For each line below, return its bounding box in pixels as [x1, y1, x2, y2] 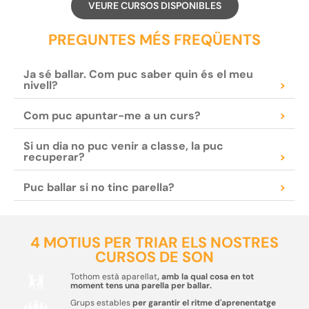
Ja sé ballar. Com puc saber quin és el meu [23, 67, 253, 82]
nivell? [23, 78, 58, 93]
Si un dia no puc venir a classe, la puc [23, 139, 223, 154]
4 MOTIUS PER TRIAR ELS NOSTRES [30, 233, 279, 253]
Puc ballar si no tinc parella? [23, 180, 175, 195]
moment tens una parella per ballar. [70, 280, 212, 292]
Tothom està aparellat [70, 271, 157, 283]
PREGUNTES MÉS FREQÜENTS [48, 30, 261, 50]
